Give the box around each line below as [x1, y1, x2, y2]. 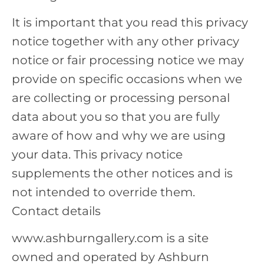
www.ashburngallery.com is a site [12, 231, 209, 246]
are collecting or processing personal [12, 91, 230, 105]
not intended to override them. [12, 185, 195, 200]
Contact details [12, 204, 101, 219]
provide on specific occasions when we [12, 72, 242, 87]
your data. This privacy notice [12, 147, 183, 162]
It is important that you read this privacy [12, 15, 248, 30]
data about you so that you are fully [12, 110, 220, 124]
